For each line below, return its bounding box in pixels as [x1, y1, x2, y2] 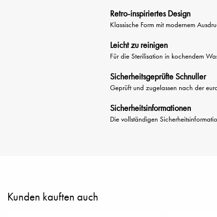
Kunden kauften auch [7, 189, 98, 204]
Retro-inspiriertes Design [110, 8, 190, 19]
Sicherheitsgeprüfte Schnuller [110, 71, 206, 82]
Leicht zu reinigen [110, 39, 168, 50]
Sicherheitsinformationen [110, 102, 191, 113]
